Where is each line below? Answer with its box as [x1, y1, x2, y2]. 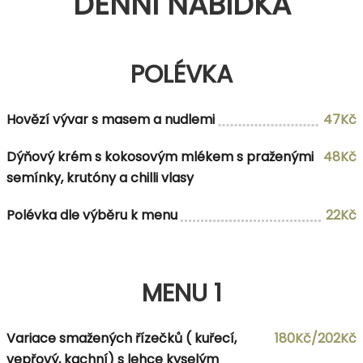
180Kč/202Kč [275, 328, 357, 348]
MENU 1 [141, 275, 222, 310]
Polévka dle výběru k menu [6, 205, 177, 224]
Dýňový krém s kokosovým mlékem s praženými [6, 147, 314, 166]
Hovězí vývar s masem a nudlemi [6, 109, 215, 129]
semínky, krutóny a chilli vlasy [6, 168, 194, 187]
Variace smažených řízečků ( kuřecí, [6, 328, 237, 348]
